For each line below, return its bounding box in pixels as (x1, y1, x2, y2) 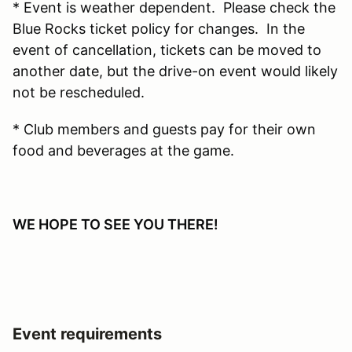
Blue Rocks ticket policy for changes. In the (13, 20, 305, 37)
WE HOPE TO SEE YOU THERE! (13, 215, 218, 233)
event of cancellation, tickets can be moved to (13, 41, 321, 58)
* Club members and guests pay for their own (13, 120, 316, 137)
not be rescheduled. (13, 83, 152, 101)
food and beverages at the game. (13, 141, 234, 159)
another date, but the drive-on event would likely (13, 62, 338, 79)
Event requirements (13, 324, 162, 343)
